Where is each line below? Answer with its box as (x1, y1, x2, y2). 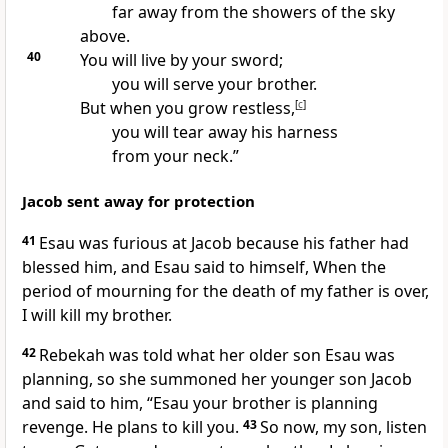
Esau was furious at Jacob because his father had (39, 232, 409, 255)
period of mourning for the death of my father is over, (22, 280, 429, 303)
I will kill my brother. (22, 304, 172, 327)
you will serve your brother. (111, 73, 317, 96)
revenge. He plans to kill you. (22, 416, 239, 439)
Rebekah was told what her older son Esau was (39, 344, 395, 367)
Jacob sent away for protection (22, 191, 255, 212)
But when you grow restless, (79, 97, 295, 120)
